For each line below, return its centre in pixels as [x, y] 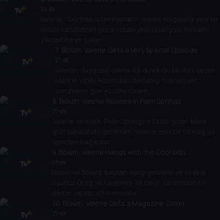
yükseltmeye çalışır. [71, 40]
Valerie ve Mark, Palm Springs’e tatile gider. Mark [129, 121]
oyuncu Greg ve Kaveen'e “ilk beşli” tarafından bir [129, 183]
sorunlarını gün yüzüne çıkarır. [102, 91]
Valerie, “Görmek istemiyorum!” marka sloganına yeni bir [129, 19]
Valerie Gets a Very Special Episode [141, 50]
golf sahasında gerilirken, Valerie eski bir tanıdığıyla [134, 132]
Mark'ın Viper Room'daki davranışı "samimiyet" [128, 81]
